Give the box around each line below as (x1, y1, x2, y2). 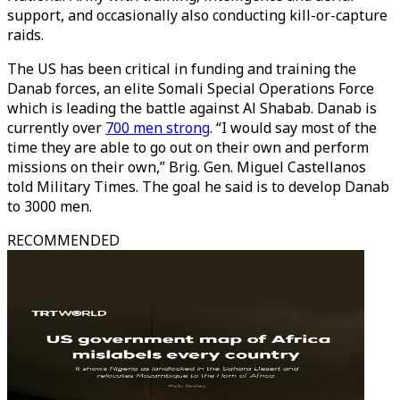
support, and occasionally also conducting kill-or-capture (7, 5, 387, 25)
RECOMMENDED (7, 230, 120, 250)
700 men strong (105, 118, 210, 137)
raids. (7, 25, 47, 45)
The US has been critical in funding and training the (7, 59, 356, 79)
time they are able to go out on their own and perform (7, 137, 369, 157)
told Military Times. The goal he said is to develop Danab (7, 177, 389, 196)
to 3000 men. (7, 196, 96, 216)
